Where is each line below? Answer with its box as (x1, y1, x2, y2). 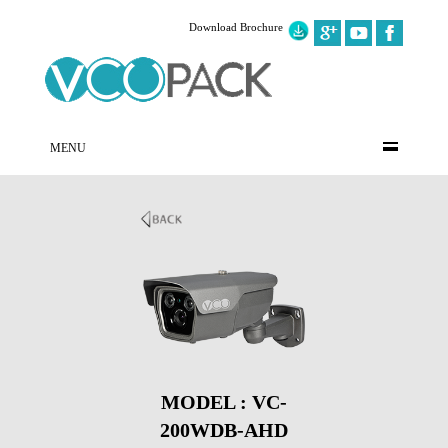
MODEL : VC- (161, 391, 287, 414)
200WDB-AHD (160, 419, 288, 442)
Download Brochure (189, 21, 284, 33)
